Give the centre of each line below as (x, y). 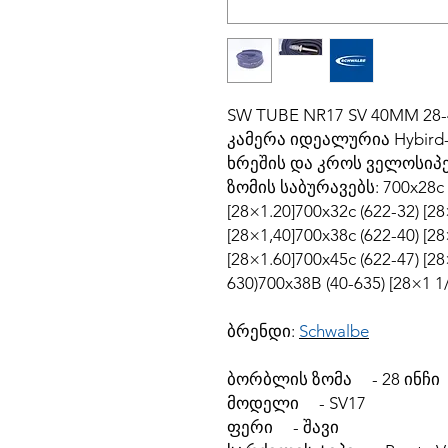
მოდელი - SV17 (296, 403)
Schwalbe (334, 331)
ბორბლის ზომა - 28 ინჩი (333, 379)
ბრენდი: (263, 331)
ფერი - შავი (283, 427)
